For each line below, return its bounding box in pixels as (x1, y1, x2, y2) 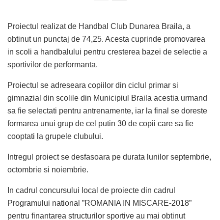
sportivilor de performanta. (7, 60, 98, 69)
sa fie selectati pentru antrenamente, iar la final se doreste (7, 106, 207, 115)
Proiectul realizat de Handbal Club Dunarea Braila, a (7, 22, 191, 30)
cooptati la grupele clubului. (7, 132, 103, 140)
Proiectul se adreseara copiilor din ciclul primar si (7, 81, 178, 89)
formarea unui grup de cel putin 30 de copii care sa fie (7, 119, 193, 128)
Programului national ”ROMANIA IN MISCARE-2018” (7, 198, 192, 207)
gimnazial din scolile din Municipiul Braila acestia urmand (7, 93, 207, 102)
